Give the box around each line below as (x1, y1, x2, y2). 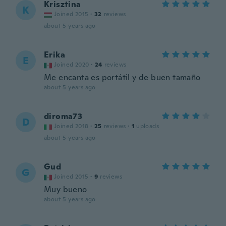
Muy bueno (44, 184, 87, 195)
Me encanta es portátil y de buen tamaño (44, 72, 201, 83)
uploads (136, 122, 159, 130)
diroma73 (44, 111, 83, 122)
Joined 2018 (54, 122, 89, 130)
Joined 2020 (54, 61, 89, 69)
